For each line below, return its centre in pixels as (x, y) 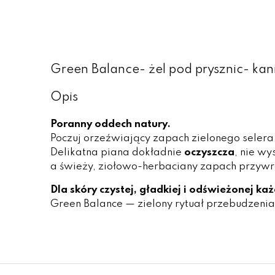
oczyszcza (209, 153)
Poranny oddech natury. (110, 125)
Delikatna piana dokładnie (117, 153)
